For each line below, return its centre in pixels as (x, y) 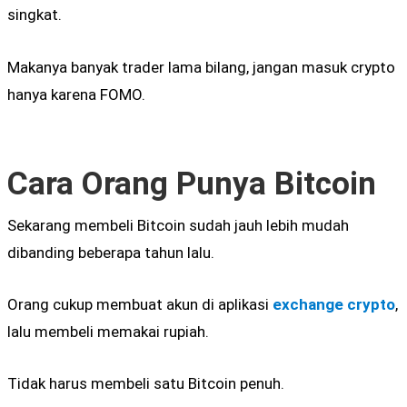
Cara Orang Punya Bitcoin (192, 184)
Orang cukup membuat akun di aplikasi (140, 304)
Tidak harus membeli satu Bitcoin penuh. (146, 383)
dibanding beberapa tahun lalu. (111, 252)
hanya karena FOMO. (76, 94)
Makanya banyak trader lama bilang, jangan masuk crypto (201, 67)
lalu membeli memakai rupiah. (108, 331)
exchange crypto (334, 304)
